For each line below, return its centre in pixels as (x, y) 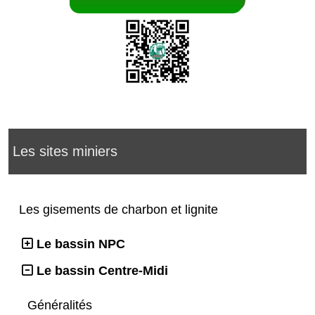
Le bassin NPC (81, 244)
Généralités (62, 305)
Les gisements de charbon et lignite (120, 209)
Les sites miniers (65, 151)
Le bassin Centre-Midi (102, 270)
